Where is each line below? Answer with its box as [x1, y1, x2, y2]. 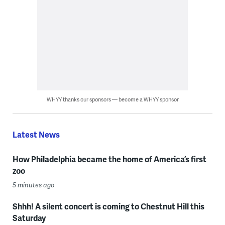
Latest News [12, 129, 60, 141]
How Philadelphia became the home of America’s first [12, 153, 206, 165]
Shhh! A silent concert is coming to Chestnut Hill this [12, 200, 204, 212]
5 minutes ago [12, 180, 55, 190]
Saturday [12, 212, 46, 224]
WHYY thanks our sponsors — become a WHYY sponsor [46, 95, 179, 103]
